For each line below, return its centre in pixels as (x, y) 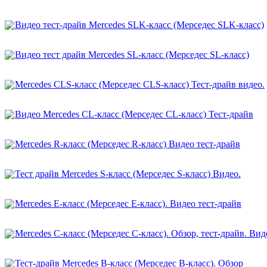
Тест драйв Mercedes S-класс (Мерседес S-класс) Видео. (128, 173)
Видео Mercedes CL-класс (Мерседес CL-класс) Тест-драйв (134, 114)
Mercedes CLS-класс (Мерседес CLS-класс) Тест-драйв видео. (140, 84)
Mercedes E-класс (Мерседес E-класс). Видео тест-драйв (128, 203)
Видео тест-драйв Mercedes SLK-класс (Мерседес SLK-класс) (139, 24)
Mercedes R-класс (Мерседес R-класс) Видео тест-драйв (128, 144)
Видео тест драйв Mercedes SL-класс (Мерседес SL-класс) (132, 54)
